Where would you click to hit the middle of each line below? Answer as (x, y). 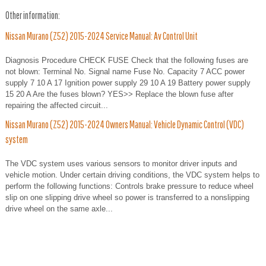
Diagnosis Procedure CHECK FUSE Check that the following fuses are (127, 60)
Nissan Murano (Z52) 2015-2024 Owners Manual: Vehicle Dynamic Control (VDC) (125, 124)
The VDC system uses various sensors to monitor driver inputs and (121, 163)
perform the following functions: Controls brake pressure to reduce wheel (129, 186)
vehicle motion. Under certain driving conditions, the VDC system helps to (132, 175)
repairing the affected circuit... (57, 105)
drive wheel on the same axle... (59, 208)
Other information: (33, 15)
